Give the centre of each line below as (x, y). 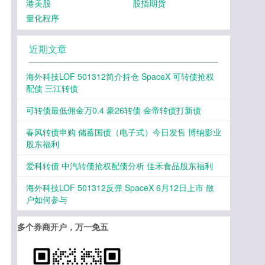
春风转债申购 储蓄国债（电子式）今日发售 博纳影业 (124, 132)
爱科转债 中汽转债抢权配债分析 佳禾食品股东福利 (119, 166)
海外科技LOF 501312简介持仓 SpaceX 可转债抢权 (120, 76)
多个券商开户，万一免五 (63, 227)
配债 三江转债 (52, 88)
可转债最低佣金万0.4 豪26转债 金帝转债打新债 (114, 110)
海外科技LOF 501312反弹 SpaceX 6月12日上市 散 (120, 188)
